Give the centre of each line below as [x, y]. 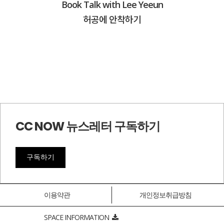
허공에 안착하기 [112, 19]
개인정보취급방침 [165, 195]
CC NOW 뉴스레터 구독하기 [88, 126]
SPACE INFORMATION [78, 217]
